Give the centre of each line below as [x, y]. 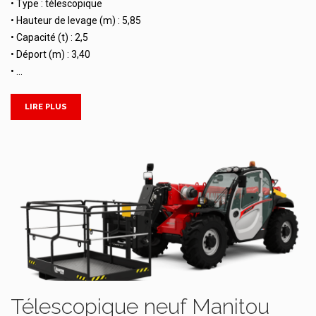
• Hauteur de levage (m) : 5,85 [76, 21]
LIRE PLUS [46, 107]
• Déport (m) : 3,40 [50, 55]
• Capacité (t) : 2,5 [49, 38]
